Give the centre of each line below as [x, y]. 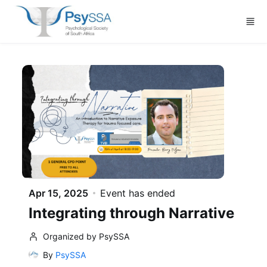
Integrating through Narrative [131, 213]
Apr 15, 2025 [58, 193]
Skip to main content [51, 11]
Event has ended [138, 193]
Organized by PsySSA [86, 236]
